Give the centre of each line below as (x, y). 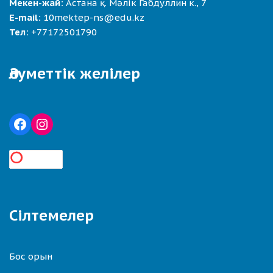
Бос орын (31, 256)
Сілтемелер (51, 215)
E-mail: (25, 17)
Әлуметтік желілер (75, 73)
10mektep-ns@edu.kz (94, 17)
